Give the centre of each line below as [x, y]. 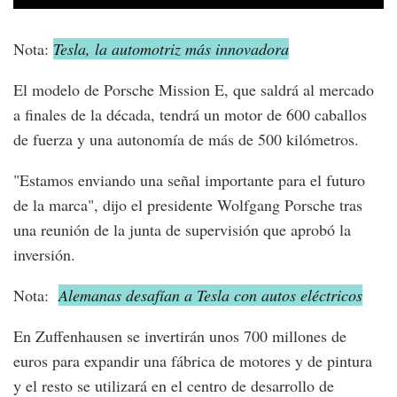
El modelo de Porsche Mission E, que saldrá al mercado [194, 89]
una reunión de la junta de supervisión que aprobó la [182, 229]
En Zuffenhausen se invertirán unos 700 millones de [180, 335]
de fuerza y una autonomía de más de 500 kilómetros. [186, 139]
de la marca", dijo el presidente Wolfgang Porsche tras [188, 204]
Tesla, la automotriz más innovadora [171, 48]
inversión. [44, 254]
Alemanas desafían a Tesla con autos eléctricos [210, 295]
